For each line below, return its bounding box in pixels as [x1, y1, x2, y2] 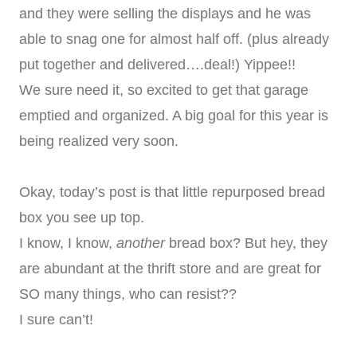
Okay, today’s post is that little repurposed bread [19, 183, 325, 200]
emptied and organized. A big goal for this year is [19, 107, 328, 124]
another [116, 234, 165, 251]
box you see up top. [19, 209, 144, 226]
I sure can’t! [19, 311, 93, 328]
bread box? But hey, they [165, 234, 328, 251]
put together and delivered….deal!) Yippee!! [19, 56, 296, 73]
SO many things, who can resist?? [19, 285, 237, 302]
